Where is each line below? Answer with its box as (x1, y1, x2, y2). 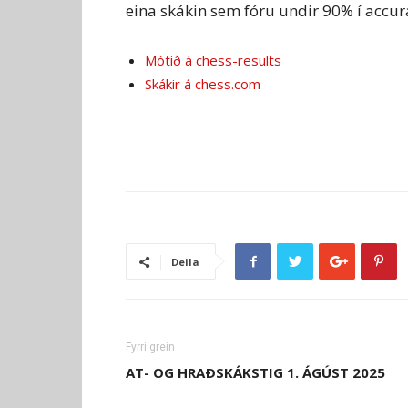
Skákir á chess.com (145, 75, 260, 93)
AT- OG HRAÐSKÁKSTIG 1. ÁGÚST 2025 (126, 363, 385, 382)
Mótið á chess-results (145, 51, 281, 69)
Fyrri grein (126, 341, 175, 353)
